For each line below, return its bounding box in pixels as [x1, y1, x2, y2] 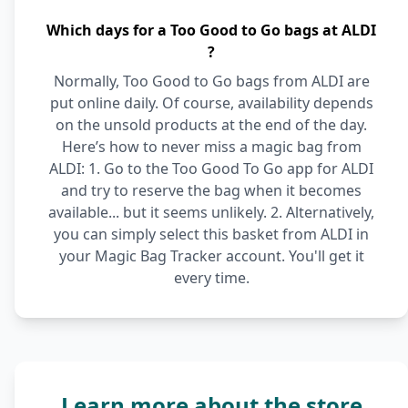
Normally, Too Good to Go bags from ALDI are [53, 71, 370, 91]
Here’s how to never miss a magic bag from [61, 137, 362, 157]
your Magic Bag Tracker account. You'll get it [58, 246, 364, 266]
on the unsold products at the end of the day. [56, 115, 367, 135]
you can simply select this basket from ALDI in [54, 224, 369, 244]
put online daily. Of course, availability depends [49, 93, 373, 113]
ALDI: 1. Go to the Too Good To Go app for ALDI [49, 158, 373, 178]
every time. [173, 268, 250, 288]
